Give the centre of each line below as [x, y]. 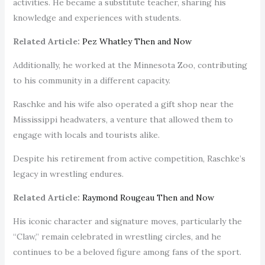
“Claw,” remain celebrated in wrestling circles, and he [117, 236]
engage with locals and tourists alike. [86, 135]
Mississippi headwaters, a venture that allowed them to [123, 119]
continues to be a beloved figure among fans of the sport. [128, 252]
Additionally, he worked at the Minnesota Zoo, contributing [130, 65]
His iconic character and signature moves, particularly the [127, 221]
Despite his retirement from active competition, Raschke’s [129, 158]
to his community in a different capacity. [93, 80]
